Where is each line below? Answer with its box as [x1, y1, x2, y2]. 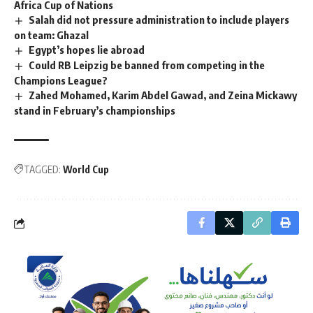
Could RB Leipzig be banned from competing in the [29, 59, 265, 72]
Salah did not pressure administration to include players [29, 13, 290, 27]
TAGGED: [24, 163, 61, 176]
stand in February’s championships [14, 104, 175, 117]
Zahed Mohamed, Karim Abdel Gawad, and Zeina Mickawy [29, 89, 298, 102]
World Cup [63, 163, 109, 176]
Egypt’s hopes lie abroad [29, 43, 145, 57]
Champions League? [14, 74, 108, 87]
